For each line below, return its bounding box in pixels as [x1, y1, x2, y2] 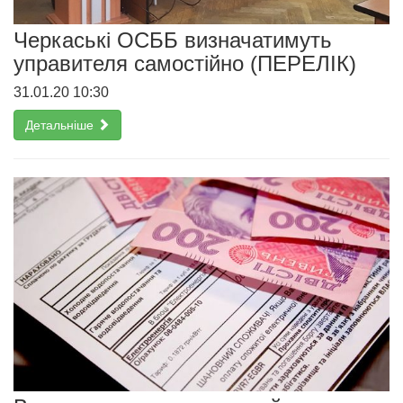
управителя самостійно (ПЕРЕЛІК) [13, 50, 356, 76]
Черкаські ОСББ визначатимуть [13, 27, 332, 52]
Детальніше [25, 117, 97, 132]
